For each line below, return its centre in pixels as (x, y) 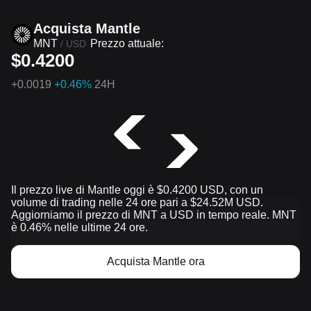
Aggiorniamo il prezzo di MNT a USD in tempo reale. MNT (154, 215)
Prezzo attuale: (127, 44)
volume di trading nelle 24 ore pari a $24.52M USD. (137, 203)
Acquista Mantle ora (155, 262)
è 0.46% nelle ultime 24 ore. (79, 228)
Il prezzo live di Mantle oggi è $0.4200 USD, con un (137, 190)
